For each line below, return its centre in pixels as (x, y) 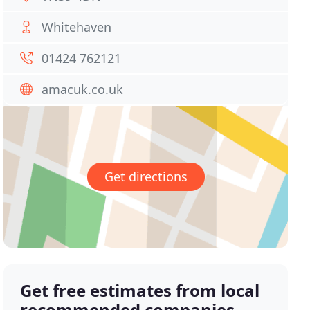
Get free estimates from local (140, 291)
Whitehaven (77, 27)
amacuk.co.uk (83, 89)
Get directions (146, 177)
